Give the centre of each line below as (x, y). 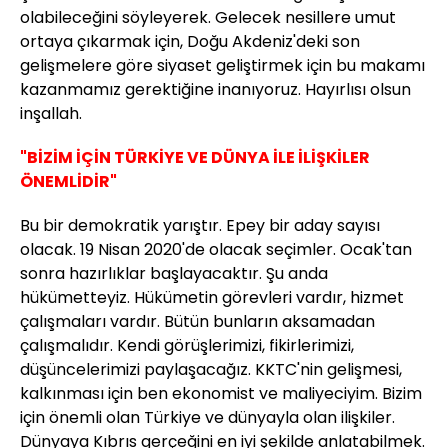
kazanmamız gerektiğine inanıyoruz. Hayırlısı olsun (215, 90)
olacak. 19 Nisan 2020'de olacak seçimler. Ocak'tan (216, 250)
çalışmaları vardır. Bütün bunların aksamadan (197, 322)
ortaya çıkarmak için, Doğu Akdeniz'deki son (190, 42)
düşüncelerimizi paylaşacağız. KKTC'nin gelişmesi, (211, 370)
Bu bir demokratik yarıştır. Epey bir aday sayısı (200, 226)
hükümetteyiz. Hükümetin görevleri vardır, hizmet (212, 298)
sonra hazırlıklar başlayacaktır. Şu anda (174, 274)
